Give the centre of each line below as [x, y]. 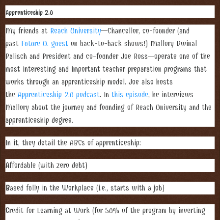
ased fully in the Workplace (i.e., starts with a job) [87, 188]
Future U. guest [45, 43]
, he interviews [171, 95]
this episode [130, 95]
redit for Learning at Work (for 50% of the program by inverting [107, 210]
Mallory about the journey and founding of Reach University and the [109, 107]
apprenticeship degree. [39, 120]
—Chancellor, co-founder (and [145, 31]
